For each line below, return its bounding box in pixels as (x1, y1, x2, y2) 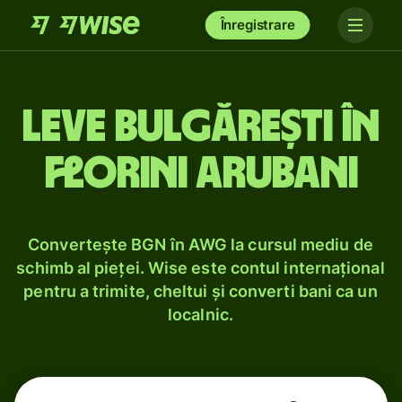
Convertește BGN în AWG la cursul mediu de (28, 235, 373, 254)
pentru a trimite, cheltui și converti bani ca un (23, 282, 378, 301)
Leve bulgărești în (22, 105, 380, 150)
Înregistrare (220, 16, 295, 33)
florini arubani (44, 152, 358, 197)
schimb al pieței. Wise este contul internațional (16, 258, 385, 277)
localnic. (168, 305, 233, 324)
